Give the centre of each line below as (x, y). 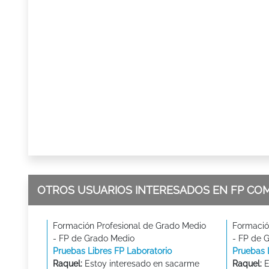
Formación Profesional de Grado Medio (129, 226)
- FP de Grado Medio (94, 238)
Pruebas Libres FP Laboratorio (112, 251)
